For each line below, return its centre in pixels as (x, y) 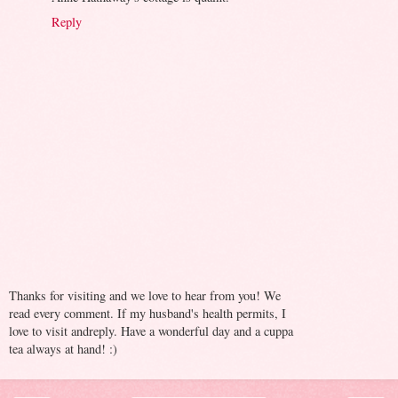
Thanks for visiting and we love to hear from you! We (145, 295)
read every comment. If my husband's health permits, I (147, 313)
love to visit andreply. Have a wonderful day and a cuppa (151, 330)
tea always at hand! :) (63, 348)
